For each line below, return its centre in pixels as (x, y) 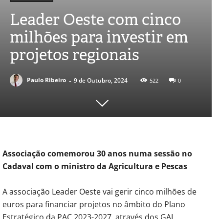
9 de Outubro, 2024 (101, 80)
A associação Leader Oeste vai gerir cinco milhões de (99, 191)
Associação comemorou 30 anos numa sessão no (97, 153)
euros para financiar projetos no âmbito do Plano (94, 204)
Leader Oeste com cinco (95, 19)
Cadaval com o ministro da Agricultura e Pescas (95, 166)
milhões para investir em (99, 37)
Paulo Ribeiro (46, 80)
